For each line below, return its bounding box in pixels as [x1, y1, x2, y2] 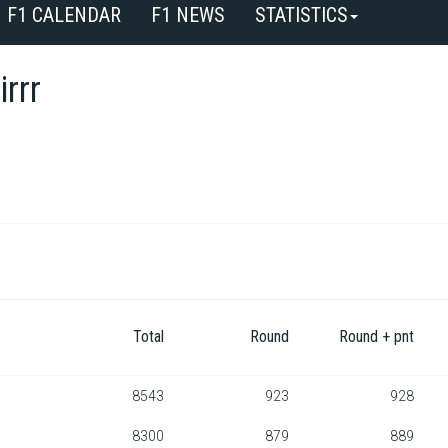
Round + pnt [339, 327, 414, 346]
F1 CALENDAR [7, 3, 121, 27]
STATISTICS [255, 3, 348, 27]
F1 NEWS [151, 3, 225, 27]
